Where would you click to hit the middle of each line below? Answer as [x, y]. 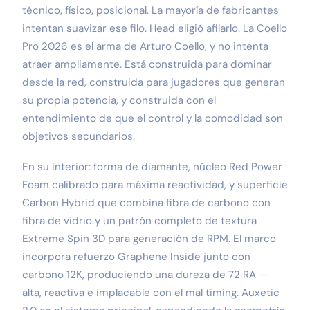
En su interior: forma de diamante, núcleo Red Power [152, 166]
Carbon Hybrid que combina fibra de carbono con [146, 202]
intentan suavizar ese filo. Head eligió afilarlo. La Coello [155, 28]
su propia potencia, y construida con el [119, 100]
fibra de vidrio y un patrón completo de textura [139, 220]
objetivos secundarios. [79, 136]
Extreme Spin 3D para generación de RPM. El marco [149, 238]
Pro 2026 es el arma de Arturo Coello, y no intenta [145, 46]
